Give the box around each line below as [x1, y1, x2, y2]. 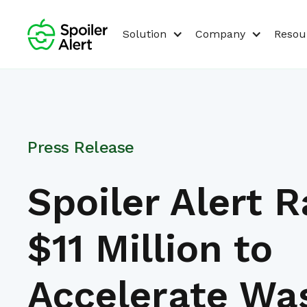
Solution [122, 27, 167, 40]
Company [195, 27, 245, 40]
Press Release [27, 138, 134, 157]
